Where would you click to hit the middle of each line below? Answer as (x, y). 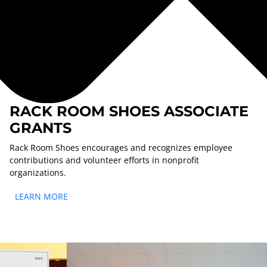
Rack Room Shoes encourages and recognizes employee (121, 147)
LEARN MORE (41, 196)
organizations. (38, 172)
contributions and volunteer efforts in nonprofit (104, 160)
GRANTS (41, 128)
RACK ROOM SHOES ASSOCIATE (129, 111)
